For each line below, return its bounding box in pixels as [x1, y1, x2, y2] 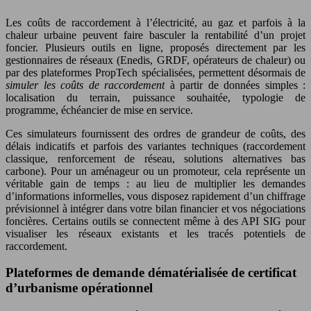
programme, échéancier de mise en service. [6, 103, 193, 116]
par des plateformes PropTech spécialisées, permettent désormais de [6, 66, 305, 78]
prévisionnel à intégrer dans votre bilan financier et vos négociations [6, 202, 305, 215]
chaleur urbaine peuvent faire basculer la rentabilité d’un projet [6, 28, 305, 41]
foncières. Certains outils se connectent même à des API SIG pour [6, 215, 305, 227]
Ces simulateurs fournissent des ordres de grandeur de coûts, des [6, 127, 305, 140]
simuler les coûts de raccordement [6, 78, 165, 91]
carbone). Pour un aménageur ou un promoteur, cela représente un [6, 165, 305, 177]
